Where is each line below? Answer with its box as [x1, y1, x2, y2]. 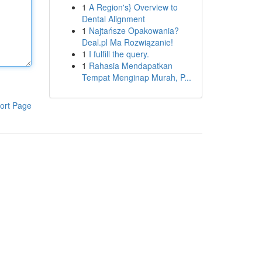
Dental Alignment [81, 13, 145, 25]
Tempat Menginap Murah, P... [81, 71, 191, 83]
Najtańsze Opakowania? [88, 25, 179, 36]
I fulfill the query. [88, 48, 149, 60]
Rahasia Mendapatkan [88, 60, 173, 71]
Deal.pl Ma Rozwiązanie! [81, 36, 173, 48]
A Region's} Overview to [88, 1, 178, 13]
